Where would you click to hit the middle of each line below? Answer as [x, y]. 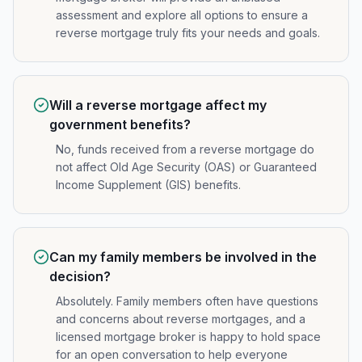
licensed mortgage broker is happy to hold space [188, 337]
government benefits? [120, 124]
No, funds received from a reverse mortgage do [185, 149]
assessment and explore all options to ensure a [182, 15]
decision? [80, 276]
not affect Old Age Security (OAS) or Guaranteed [186, 167]
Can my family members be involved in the [183, 257]
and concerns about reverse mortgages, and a [181, 319]
